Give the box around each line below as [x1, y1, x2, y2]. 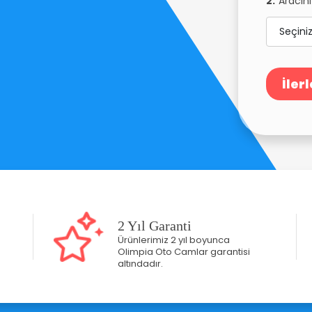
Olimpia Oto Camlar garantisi [118, 244, 250, 258]
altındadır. [118, 256, 163, 270]
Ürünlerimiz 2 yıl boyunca [118, 233, 230, 247]
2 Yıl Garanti [118, 217, 192, 233]
